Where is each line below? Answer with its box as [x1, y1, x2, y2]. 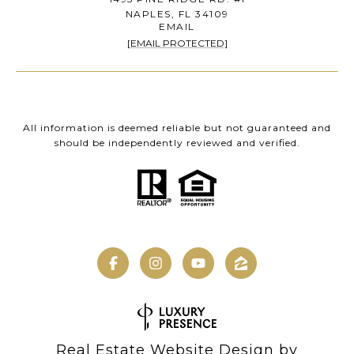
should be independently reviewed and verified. [54, 137, 300, 149]
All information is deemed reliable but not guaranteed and [23, 122, 331, 134]
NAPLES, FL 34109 [125, 8, 229, 21]
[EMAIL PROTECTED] [126, 37, 228, 50]
